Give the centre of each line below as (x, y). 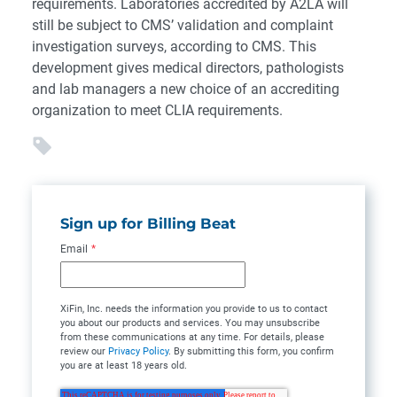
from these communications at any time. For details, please (192, 338)
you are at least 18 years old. (124, 366)
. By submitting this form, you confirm (251, 352)
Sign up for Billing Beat (148, 223)
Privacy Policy (138, 352)
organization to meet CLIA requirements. (157, 110)
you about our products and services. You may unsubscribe (190, 323)
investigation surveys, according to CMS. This (174, 47)
